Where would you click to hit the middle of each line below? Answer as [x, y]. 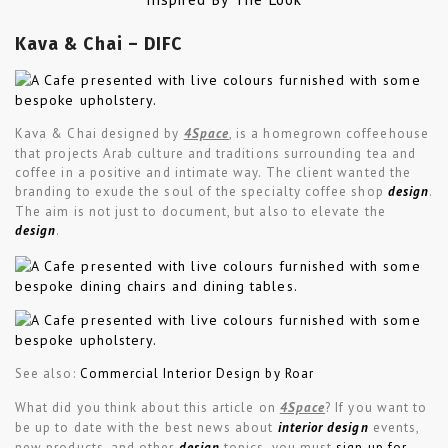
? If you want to [376, 407]
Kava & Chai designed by [99, 134]
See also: [47, 373]
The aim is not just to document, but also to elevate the [200, 212]
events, [394, 427]
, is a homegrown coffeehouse [329, 134]
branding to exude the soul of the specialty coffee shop [201, 192]
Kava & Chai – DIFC [99, 45]
